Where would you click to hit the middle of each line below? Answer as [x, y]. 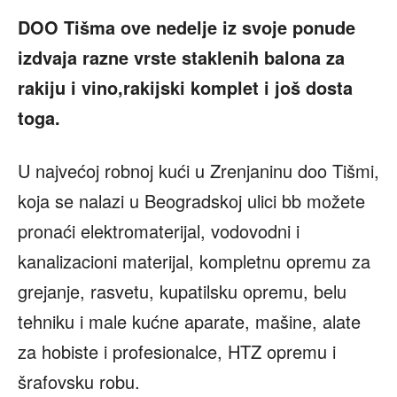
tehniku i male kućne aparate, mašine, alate [189, 322]
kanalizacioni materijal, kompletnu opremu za [194, 261]
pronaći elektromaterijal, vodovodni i [159, 231]
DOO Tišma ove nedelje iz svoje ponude [187, 27]
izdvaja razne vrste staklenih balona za [181, 58]
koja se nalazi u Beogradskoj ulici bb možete [191, 201]
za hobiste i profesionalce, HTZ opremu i [177, 352]
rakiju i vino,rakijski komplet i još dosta [185, 88]
